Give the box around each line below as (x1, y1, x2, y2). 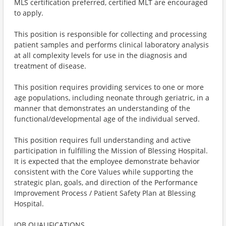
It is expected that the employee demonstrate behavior (14, 156, 200, 166)
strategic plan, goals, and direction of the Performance (14, 178, 198, 187)
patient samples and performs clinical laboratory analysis (14, 40, 209, 49)
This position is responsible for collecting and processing (14, 29, 207, 39)
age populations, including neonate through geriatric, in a (14, 93, 209, 102)
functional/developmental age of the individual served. (14, 114, 200, 124)
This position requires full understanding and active (14, 135, 191, 145)
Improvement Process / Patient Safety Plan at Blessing (14, 188, 196, 198)
